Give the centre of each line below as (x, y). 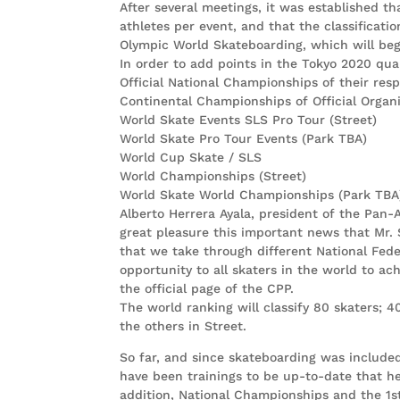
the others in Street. (183, 325)
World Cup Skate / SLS (191, 157)
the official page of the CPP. (207, 288)
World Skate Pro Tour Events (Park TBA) (244, 138)
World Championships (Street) (213, 175)
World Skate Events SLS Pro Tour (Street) (249, 119)
